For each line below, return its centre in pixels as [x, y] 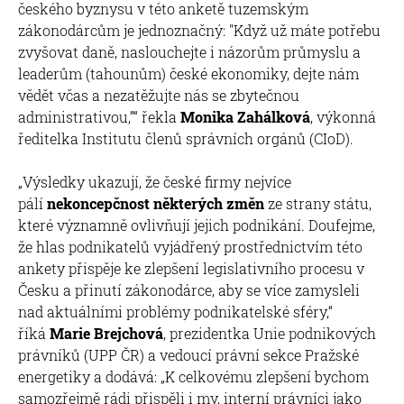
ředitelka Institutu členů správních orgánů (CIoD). [186, 138]
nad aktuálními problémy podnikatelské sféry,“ [175, 311]
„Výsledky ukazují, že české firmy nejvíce [155, 181]
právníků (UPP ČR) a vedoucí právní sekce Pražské [188, 354]
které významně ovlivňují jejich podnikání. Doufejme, [197, 225]
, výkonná [343, 116]
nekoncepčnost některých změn [156, 203]
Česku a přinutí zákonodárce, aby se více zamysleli [189, 289]
